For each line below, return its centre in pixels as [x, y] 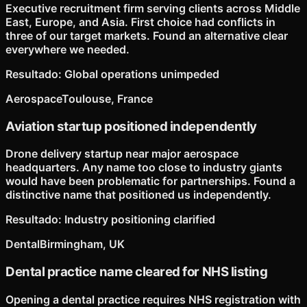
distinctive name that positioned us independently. [138, 195]
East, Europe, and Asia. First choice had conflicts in [140, 22]
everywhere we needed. [67, 49]
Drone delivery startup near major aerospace [122, 154]
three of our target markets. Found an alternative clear [147, 35]
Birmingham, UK [82, 244]
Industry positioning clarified [140, 220]
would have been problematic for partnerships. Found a [150, 181]
